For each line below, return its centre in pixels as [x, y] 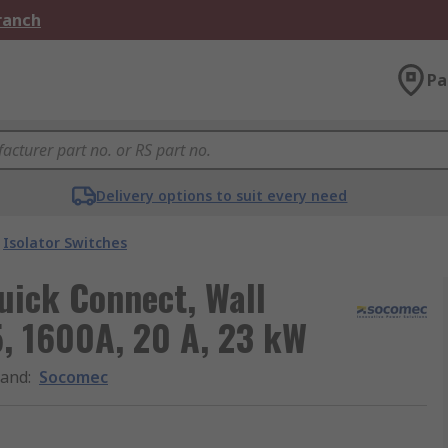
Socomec [73, 377]
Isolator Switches [65, 242]
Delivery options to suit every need [222, 195]
